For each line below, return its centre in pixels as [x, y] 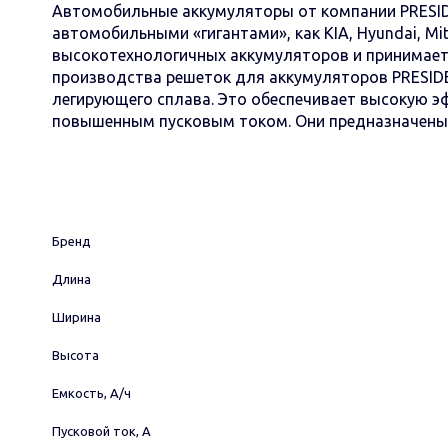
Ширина [76, 317]
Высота [75, 355]
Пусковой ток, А [101, 431]
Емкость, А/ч [91, 393]
